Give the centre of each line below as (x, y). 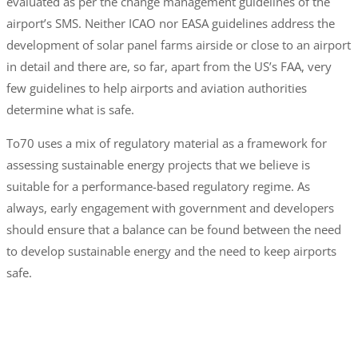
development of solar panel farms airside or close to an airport (178, 44)
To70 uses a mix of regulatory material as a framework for (166, 143)
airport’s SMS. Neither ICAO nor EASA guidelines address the (170, 23)
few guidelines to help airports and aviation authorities (156, 88)
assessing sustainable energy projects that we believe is (158, 164)
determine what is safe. (70, 109)
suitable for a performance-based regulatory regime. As (158, 186)
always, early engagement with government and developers (170, 207)
